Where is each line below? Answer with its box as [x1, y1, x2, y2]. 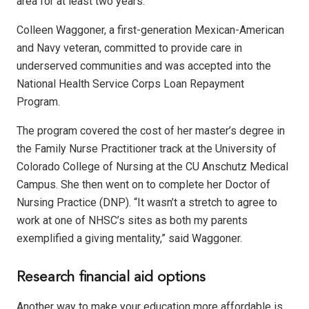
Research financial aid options [17, 270, 206, 286]
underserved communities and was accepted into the [17, 59, 271, 73]
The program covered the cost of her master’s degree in [17, 124, 285, 138]
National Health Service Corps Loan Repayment [17, 77, 244, 91]
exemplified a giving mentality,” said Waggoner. [17, 232, 242, 246]
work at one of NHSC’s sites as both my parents [17, 214, 248, 228]
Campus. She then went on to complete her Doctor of [17, 178, 270, 192]
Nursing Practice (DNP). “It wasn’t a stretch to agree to [17, 196, 277, 210]
